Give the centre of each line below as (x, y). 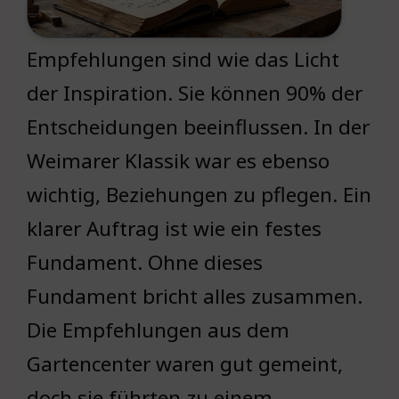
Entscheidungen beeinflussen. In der (198, 127)
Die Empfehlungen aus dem (158, 330)
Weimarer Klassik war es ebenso (178, 161)
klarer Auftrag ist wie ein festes (174, 229)
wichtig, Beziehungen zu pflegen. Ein (199, 195)
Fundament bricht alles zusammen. (195, 297)
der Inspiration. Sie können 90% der (195, 94)
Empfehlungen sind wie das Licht (183, 60)
